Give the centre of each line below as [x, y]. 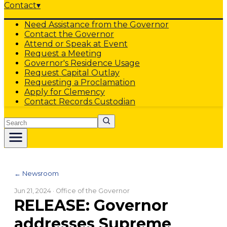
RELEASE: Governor [91, 205]
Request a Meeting [63, 53]
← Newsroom [36, 173]
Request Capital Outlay [72, 73]
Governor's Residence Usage [82, 63]
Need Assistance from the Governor [97, 25]
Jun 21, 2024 [33, 191]
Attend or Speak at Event [76, 44]
